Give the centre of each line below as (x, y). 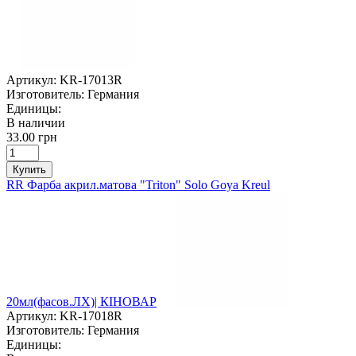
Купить (29, 169)
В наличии (36, 122)
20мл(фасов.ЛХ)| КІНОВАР (81, 301)
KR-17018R (91, 315)
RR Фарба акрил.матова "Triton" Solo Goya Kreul (138, 184)
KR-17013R (91, 79)
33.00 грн (32, 137)
